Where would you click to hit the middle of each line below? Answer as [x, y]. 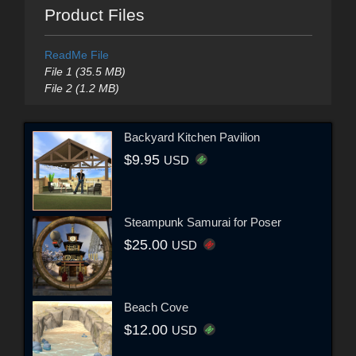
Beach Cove [156, 308]
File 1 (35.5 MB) [85, 71]
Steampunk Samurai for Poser [203, 222]
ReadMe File [76, 54]
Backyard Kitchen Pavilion [192, 137]
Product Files [94, 14]
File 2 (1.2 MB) [81, 88]
